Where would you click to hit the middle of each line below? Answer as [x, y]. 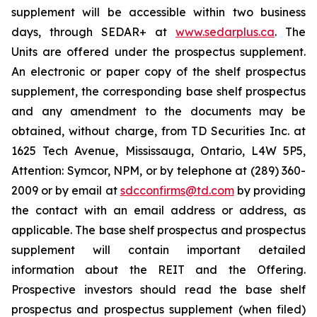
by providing [270, 190]
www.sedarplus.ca [225, 32]
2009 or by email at [66, 190]
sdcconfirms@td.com [177, 190]
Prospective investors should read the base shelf [158, 289]
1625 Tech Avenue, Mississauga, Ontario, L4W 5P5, [158, 151]
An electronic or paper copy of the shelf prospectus [158, 71]
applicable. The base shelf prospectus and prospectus [158, 230]
